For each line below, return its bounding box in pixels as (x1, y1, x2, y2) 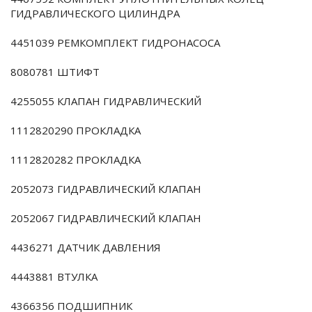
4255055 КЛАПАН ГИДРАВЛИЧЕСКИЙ (10, 94, 201, 109)
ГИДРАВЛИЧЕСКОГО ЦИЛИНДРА (10, 6, 180, 21)
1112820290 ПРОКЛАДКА (10, 123, 141, 138)
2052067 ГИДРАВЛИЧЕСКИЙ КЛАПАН (10, 211, 201, 226)
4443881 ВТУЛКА (10, 270, 97, 284)
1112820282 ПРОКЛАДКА (10, 153, 141, 167)
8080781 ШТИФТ (10, 65, 100, 79)
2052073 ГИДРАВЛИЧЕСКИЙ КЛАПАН (10, 182, 201, 196)
